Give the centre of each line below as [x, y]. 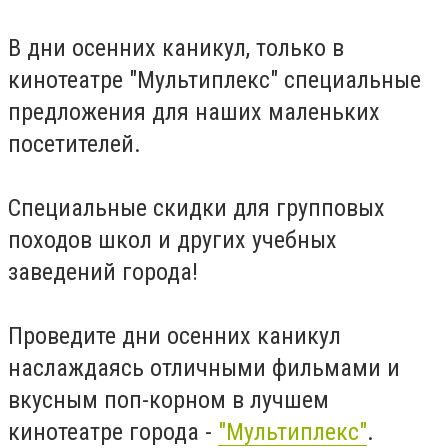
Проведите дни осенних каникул [174, 336]
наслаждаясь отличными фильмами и [204, 368]
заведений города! [103, 272]
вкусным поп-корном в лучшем [168, 400]
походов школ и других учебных [172, 240]
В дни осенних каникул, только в [176, 48]
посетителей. [74, 144]
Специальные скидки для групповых [196, 208]
